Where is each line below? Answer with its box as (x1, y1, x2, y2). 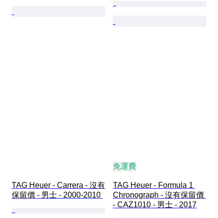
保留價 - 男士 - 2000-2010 (12, 190, 103, 199)
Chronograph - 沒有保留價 (113, 190, 206, 199)
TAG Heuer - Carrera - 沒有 (12, 181, 105, 189)
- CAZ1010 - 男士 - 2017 (113, 200, 197, 209)
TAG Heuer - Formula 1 (113, 181, 195, 189)
